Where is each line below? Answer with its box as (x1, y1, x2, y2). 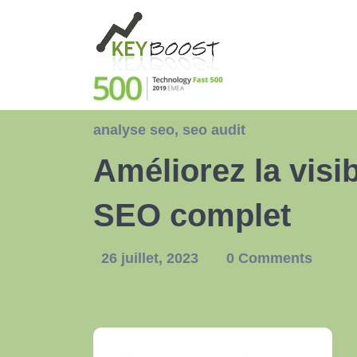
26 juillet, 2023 (101, 250, 202, 266)
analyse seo (93, 122, 175, 138)
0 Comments (226, 250, 312, 266)
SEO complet (93, 198, 291, 233)
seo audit (182, 122, 245, 138)
